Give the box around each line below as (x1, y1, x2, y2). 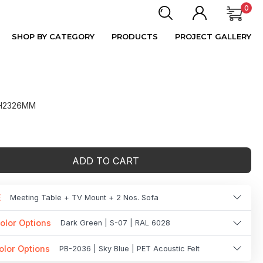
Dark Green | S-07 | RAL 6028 (60, 218, 170, 228)
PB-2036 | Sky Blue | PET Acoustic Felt (59, 244, 200, 253)
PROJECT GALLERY (175, 32, 251, 41)
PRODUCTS (112, 32, 158, 41)
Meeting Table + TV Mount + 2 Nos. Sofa (10, 193, 159, 202)
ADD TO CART (72, 155, 139, 167)
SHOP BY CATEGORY (12, 32, 95, 41)
